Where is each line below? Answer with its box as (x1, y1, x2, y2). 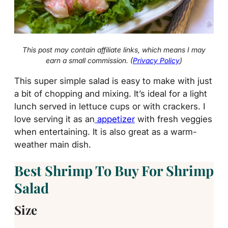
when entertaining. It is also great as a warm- (14, 126, 197, 137)
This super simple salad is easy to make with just (14, 75, 212, 87)
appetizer (95, 113, 135, 125)
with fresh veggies (135, 113, 212, 125)
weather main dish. (14, 139, 91, 150)
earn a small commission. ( (46, 55, 133, 65)
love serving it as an (14, 113, 95, 125)
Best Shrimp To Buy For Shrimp (14, 161, 214, 180)
